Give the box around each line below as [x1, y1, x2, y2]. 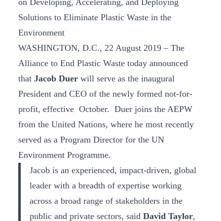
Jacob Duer [34, 74, 78, 83]
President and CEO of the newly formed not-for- [18, 89, 192, 99]
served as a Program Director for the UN [18, 135, 164, 145]
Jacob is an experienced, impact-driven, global [29, 165, 196, 175]
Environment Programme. [18, 150, 111, 160]
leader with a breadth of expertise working [29, 181, 182, 190]
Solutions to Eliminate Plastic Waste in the [18, 12, 171, 22]
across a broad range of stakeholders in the [29, 196, 183, 206]
